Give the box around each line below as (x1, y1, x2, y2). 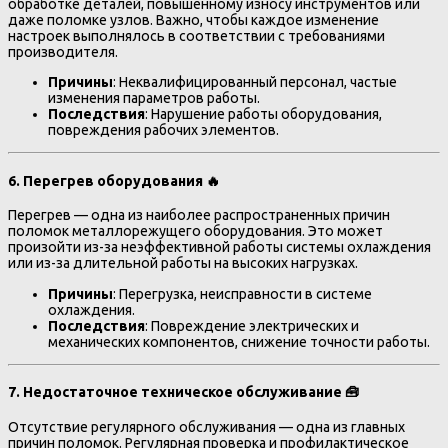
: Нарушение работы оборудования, (145, 105, 382, 122)
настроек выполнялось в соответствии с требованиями (8, 27, 385, 44)
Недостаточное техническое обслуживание (23, 384, 342, 401)
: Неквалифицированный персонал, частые (113, 73, 397, 90)
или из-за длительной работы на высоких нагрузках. (8, 255, 358, 272)
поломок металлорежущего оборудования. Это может (8, 223, 383, 240)
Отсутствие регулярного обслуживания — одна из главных (8, 419, 405, 436)
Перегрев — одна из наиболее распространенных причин (8, 207, 390, 224)
